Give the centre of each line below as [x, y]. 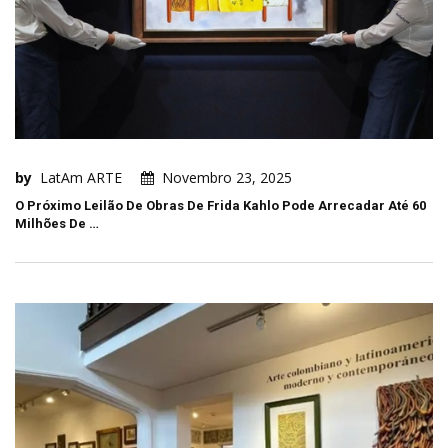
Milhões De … [57, 224]
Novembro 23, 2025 [227, 178]
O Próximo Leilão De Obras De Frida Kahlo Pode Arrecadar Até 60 [220, 206]
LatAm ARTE [81, 178]
